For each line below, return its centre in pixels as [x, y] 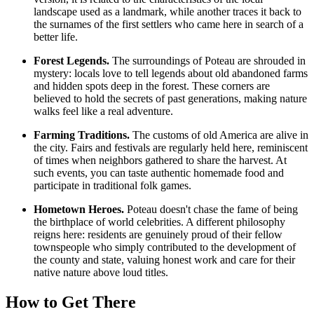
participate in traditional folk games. [112, 185]
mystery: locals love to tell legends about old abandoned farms [171, 73]
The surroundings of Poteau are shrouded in [207, 60]
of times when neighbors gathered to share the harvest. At [160, 160]
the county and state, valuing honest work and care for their [164, 259]
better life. [56, 36]
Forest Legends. [71, 60]
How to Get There [71, 302]
